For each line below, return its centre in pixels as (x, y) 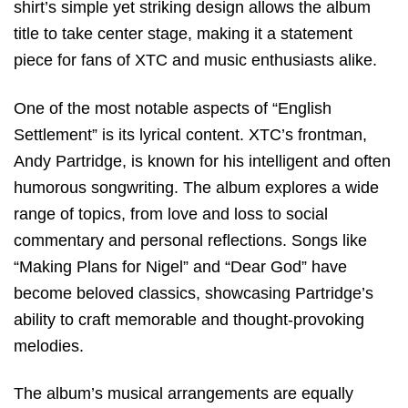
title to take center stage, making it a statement (183, 34)
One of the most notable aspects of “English (173, 108)
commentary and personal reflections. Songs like (190, 240)
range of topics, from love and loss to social (171, 214)
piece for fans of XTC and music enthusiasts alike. (195, 61)
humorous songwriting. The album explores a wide (196, 187)
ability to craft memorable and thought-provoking (189, 319)
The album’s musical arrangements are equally (184, 393)
